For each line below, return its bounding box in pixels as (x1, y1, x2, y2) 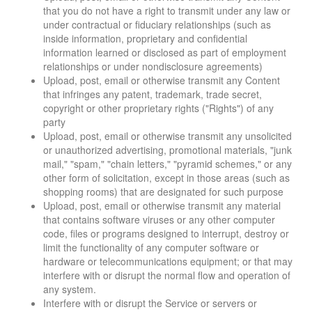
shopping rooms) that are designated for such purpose (43, 185, 283, 199)
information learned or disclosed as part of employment (43, 45, 286, 60)
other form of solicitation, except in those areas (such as (43, 171, 290, 185)
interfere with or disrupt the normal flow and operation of (43, 268, 290, 283)
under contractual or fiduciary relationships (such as (43, 17, 271, 32)
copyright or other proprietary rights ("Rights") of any (43, 101, 274, 116)
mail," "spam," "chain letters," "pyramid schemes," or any (43, 157, 292, 171)
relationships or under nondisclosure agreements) (43, 59, 263, 74)
